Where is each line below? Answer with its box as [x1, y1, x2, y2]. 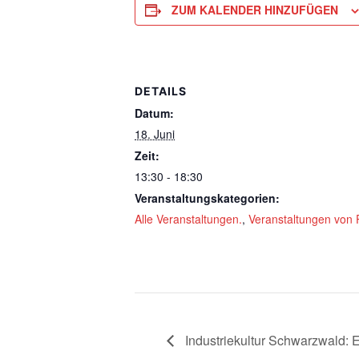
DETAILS [135, 83, 187, 98]
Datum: [135, 104, 174, 121]
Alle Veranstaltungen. [135, 210, 242, 227]
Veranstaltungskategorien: [135, 189, 280, 206]
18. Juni [135, 125, 175, 142]
